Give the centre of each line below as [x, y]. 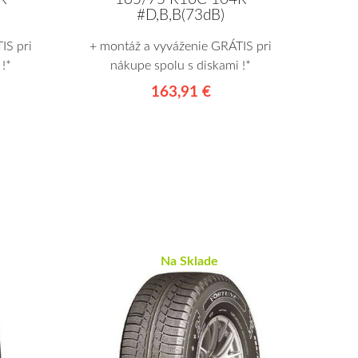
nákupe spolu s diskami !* [181, 65]
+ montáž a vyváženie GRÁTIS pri [181, 46]
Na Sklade [190, 262]
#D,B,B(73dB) [181, 15]
